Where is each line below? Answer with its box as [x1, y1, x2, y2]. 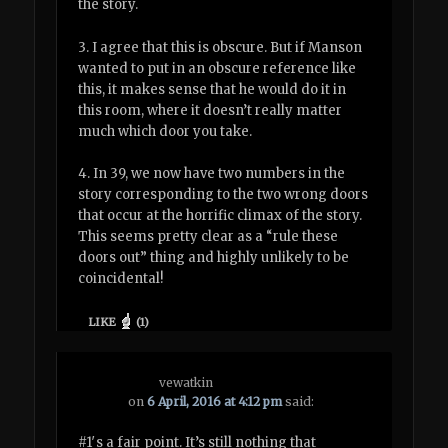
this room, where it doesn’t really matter [78, 101, 343, 119]
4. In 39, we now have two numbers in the [78, 164, 346, 182]
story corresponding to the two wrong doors [78, 185, 369, 203]
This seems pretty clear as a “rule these [78, 227, 339, 245]
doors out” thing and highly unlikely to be [78, 248, 350, 266]
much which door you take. [78, 122, 253, 140]
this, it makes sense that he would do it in [78, 80, 347, 98]
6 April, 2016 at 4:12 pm [147, 394, 283, 410]
